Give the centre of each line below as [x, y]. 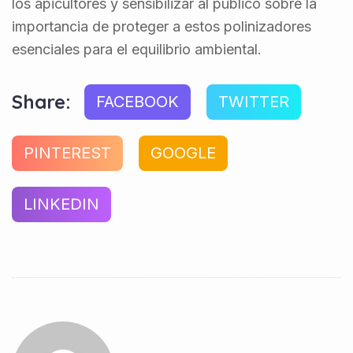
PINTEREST [67, 152]
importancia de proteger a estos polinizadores [162, 26]
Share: [41, 102]
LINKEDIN [61, 204]
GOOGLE [183, 152]
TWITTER [254, 101]
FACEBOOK [137, 101]
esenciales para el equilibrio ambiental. [137, 49]
